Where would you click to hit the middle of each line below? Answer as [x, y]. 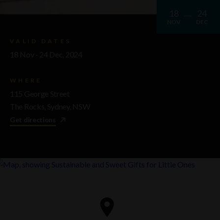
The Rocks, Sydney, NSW [50, 107]
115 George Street [40, 94]
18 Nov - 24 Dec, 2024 [47, 55]
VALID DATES [41, 41]
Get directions [33, 120]
